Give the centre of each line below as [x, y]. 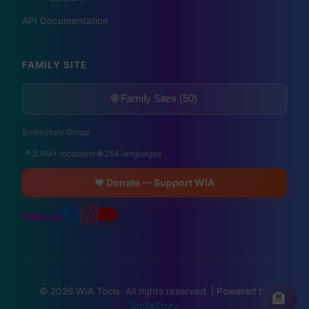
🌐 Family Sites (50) [154, 98]
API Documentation [65, 21]
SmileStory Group [56, 132]
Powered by [243, 291]
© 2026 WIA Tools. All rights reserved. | [128, 291]
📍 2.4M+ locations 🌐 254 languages [92, 153]
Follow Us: [42, 217]
